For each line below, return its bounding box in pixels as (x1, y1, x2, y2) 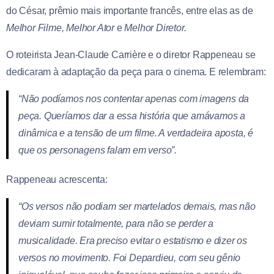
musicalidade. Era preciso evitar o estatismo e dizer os (18, 235, 247, 246)
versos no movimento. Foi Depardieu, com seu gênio (18, 252, 241, 263)
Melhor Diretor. (124, 22, 187, 33)
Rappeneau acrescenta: (6, 174, 108, 185)
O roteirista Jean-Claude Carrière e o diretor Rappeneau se (6, 49, 256, 60)
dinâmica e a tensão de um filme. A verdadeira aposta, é (18, 127, 253, 138)
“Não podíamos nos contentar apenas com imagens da (18, 93, 250, 104)
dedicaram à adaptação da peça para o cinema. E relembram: (6, 66, 266, 77)
